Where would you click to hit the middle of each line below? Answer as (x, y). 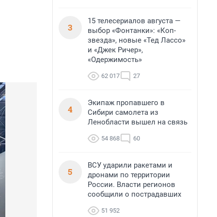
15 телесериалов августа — (134, 21)
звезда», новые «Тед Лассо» (137, 40)
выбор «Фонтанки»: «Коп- (132, 31)
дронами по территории (129, 175)
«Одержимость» (115, 60)
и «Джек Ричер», (115, 50)
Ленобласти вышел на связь (138, 122)
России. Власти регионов (132, 185)
